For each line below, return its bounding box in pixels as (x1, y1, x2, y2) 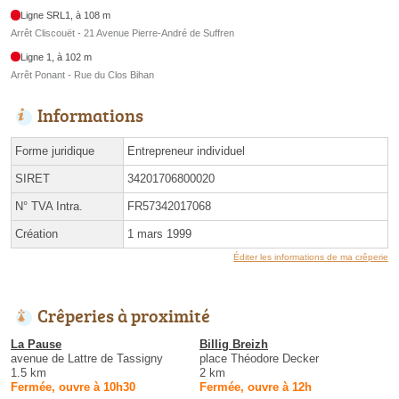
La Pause (11, 337, 61, 351)
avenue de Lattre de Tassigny (11, 351, 163, 365)
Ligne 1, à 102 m (20, 51, 93, 62)
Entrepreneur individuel (127, 143, 245, 158)
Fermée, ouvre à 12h (199, 379, 312, 394)
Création (15, 226, 58, 240)
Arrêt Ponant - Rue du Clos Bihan (11, 69, 154, 80)
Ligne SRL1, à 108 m (20, 10, 111, 21)
